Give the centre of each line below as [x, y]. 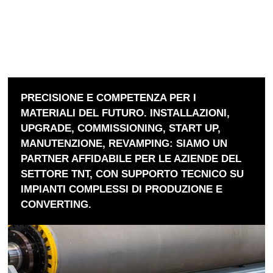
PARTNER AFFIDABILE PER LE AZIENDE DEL [131, 158]
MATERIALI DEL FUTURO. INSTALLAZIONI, [126, 113]
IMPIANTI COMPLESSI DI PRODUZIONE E [122, 189]
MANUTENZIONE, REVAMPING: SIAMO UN [124, 143]
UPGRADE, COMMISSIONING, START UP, [121, 128]
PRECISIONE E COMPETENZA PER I [109, 97]
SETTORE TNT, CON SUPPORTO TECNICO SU [133, 174]
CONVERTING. [56, 204]
